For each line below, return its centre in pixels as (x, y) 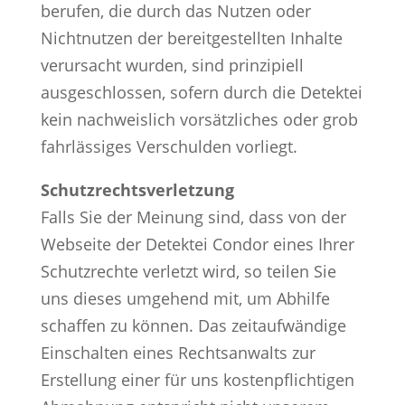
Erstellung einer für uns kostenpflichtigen (197, 379)
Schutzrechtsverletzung (137, 189)
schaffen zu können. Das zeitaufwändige (193, 325)
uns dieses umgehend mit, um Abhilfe (185, 298)
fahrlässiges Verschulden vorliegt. (169, 146)
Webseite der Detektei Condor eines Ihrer (197, 244)
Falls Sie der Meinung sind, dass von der (193, 217)
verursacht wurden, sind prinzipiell (172, 65)
